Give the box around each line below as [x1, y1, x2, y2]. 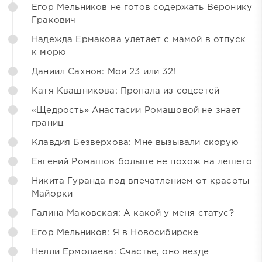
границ [32, 119, 64, 127]
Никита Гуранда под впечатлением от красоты [32, 177, 250, 185]
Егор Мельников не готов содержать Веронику [32, 4, 253, 12]
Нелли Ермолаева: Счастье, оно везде [32, 248, 209, 256]
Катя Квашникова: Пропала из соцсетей [32, 87, 220, 95]
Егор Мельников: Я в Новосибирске [32, 229, 199, 237]
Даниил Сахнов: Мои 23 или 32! [32, 68, 175, 76]
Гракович [32, 16, 76, 25]
